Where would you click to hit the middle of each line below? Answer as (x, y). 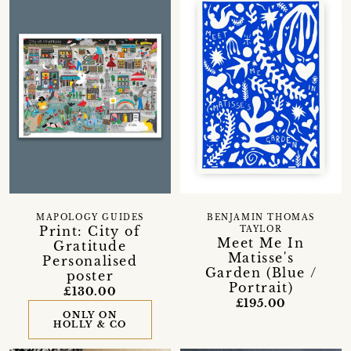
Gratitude (90, 246)
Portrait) (261, 287)
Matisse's (261, 257)
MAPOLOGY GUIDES (90, 217)
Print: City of (90, 231)
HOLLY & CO (90, 324)
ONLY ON (90, 315)
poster (90, 275)
